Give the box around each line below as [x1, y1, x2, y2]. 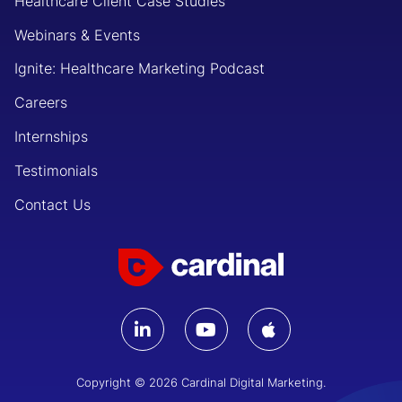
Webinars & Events [14, 25, 140, 44]
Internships [14, 127, 88, 146]
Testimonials [14, 161, 98, 179]
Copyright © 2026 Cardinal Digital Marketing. [76, 374, 326, 389]
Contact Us [14, 195, 91, 214]
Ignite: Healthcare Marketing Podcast [14, 59, 265, 78]
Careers [14, 93, 67, 112]
